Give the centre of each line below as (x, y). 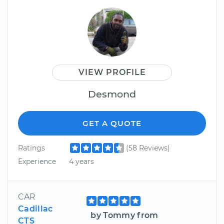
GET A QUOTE (112, 123)
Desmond (112, 94)
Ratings (31, 148)
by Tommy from (124, 215)
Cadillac (35, 208)
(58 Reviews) (148, 148)
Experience (37, 162)
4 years (81, 162)
